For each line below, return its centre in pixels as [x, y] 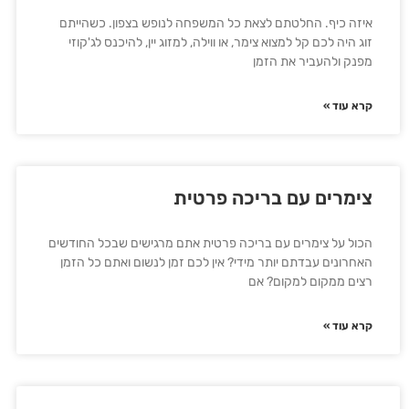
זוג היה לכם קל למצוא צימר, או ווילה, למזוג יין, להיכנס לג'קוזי [220, 42]
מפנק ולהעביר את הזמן [313, 62]
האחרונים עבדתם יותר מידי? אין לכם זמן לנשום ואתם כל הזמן [216, 262]
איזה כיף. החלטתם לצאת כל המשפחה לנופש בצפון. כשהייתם [216, 23]
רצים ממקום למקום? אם [310, 282]
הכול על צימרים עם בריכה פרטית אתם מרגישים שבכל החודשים [210, 243]
